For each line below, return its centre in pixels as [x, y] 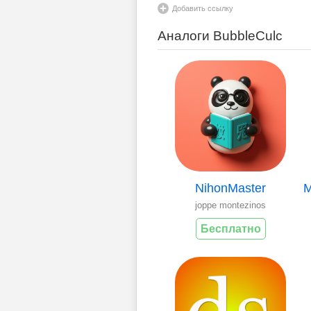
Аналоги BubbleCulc [220, 35]
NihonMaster [230, 188]
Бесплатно [230, 228]
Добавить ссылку [203, 8]
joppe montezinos [230, 205]
